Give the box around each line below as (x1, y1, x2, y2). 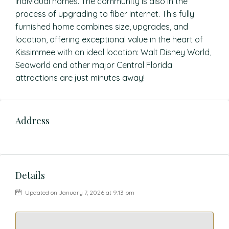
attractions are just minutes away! (15, 73, 145, 83)
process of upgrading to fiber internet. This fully (15, 9, 194, 19)
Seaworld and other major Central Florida (15, 60, 172, 70)
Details (15, 169, 45, 181)
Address (15, 114, 50, 127)
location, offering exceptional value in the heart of (15, 34, 203, 44)
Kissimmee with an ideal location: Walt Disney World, (15, 47, 211, 57)
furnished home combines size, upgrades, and (15, 21, 188, 32)
